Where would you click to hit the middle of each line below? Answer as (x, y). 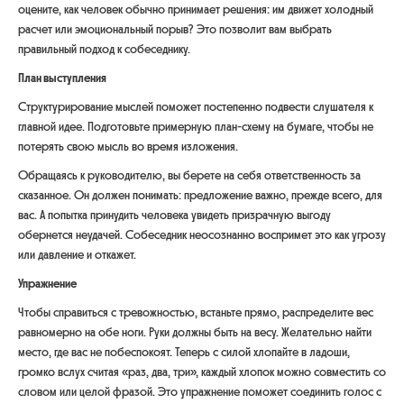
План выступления (62, 78)
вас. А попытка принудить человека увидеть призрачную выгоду (174, 215)
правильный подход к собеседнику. (104, 49)
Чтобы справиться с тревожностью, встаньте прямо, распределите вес (196, 312)
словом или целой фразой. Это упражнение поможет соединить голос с (200, 392)
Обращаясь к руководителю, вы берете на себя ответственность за (189, 175)
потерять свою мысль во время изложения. (128, 147)
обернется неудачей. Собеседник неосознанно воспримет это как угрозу (202, 235)
